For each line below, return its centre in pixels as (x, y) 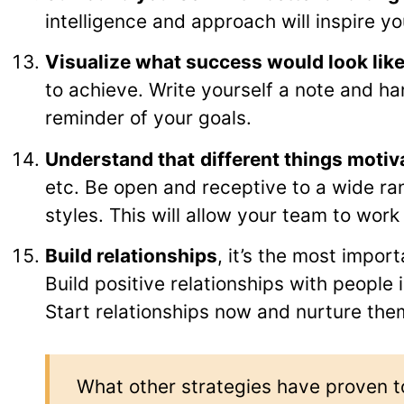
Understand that (120, 159)
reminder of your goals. (148, 118)
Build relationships (131, 256)
